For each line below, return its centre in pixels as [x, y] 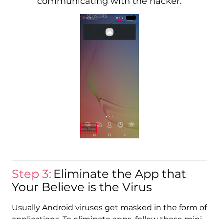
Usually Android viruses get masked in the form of [109, 208]
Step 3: [31, 174]
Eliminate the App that [120, 174]
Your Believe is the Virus [82, 187]
